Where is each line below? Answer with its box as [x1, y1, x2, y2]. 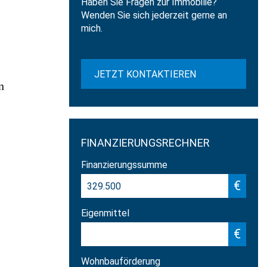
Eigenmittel [80, 207, 129, 219]
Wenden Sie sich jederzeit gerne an [80, 10, 227, 21]
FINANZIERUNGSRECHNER [80, 136, 210, 150]
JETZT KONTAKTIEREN [94, 69, 196, 80]
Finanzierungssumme [80, 159, 167, 171]
